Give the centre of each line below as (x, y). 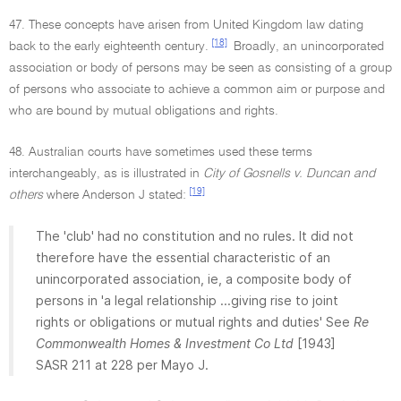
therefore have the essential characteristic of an (183, 257)
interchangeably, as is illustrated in (106, 174)
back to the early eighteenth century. (109, 47)
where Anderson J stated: (115, 195)
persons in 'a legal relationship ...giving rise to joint (187, 300)
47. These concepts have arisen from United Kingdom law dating (186, 25)
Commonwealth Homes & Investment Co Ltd (165, 343)
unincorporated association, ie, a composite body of (194, 279)
